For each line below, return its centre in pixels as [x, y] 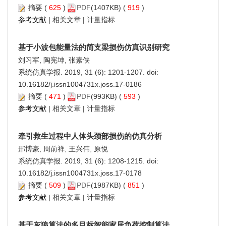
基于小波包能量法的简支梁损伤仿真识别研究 [94, 47]
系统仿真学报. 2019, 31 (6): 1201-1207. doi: [88, 72]
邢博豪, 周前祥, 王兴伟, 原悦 [63, 149]
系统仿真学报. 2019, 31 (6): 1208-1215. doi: [88, 161]
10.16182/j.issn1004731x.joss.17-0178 [80, 173]
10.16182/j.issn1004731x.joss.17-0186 [80, 84]
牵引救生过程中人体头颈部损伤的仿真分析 [90, 136]
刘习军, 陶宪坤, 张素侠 [54, 60]
